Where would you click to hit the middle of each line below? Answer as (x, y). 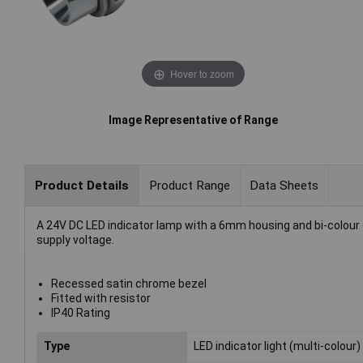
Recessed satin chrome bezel (128, 284)
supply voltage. (75, 240)
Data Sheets (284, 185)
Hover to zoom (202, 73)
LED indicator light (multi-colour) (278, 346)
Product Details (81, 185)
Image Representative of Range (194, 120)
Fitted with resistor (100, 299)
